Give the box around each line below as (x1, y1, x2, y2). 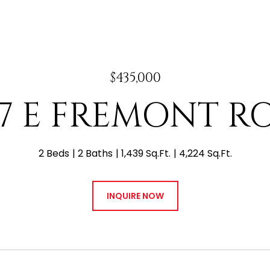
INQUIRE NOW (106, 190, 164, 202)
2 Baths (77, 146, 113, 160)
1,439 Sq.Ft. (121, 146, 171, 160)
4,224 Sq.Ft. (178, 146, 232, 160)
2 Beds (38, 146, 69, 160)
